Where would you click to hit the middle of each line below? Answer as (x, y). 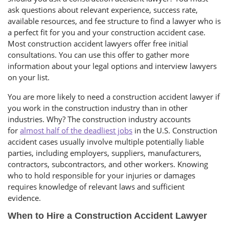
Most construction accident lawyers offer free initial (98, 44)
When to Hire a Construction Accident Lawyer (107, 216)
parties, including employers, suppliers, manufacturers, (105, 153)
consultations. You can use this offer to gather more (98, 55)
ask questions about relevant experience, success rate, (103, 10)
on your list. (30, 77)
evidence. (25, 198)
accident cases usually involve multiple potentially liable (106, 142)
